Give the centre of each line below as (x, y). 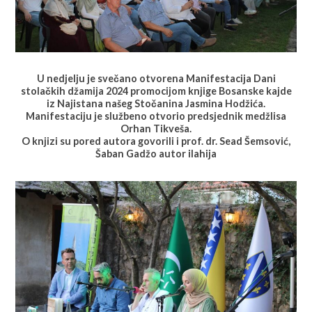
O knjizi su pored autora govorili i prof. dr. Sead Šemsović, (156, 141)
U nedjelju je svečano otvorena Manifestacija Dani (156, 78)
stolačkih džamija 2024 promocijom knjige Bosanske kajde (156, 91)
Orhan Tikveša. (156, 128)
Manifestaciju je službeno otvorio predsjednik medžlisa (156, 116)
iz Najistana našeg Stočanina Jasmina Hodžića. (156, 103)
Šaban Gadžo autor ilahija (156, 153)
